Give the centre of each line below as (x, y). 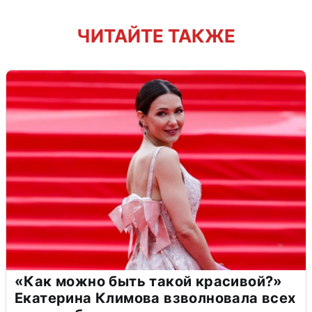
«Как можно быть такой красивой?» (149, 282)
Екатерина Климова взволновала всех (155, 298)
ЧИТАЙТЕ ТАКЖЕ (156, 36)
